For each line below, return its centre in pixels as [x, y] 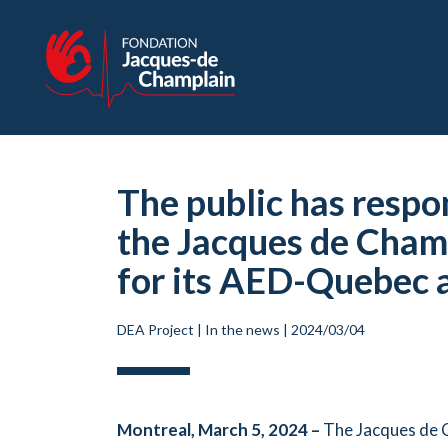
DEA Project [155, 329]
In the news [242, 329]
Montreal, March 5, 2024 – [220, 429]
